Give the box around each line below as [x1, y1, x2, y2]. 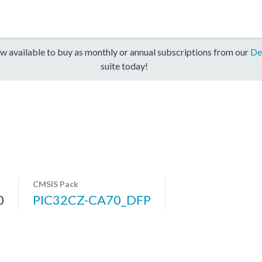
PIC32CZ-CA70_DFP [33, 191, 151, 208]
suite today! [100, 60, 148, 71]
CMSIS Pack [33, 178, 78, 189]
